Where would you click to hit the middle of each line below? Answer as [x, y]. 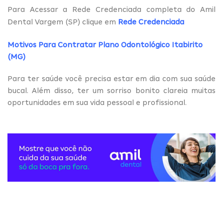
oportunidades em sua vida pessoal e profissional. [98, 103]
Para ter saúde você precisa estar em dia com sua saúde [111, 79]
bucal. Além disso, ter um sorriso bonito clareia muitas [111, 91]
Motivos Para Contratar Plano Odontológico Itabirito [105, 45]
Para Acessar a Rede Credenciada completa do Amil [111, 10]
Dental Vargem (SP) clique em [63, 22]
